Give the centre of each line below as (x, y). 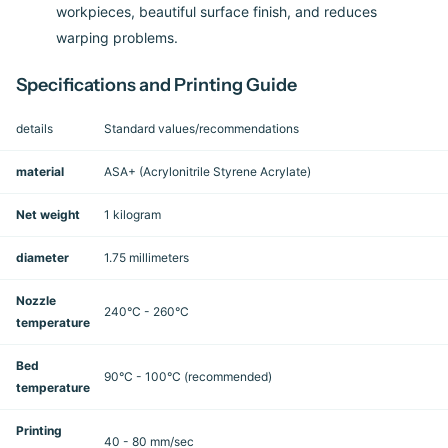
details (34, 129)
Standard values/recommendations (201, 129)
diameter (42, 258)
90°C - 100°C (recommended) (188, 377)
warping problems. (117, 38)
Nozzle (36, 301)
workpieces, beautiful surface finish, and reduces (216, 12)
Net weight (48, 215)
